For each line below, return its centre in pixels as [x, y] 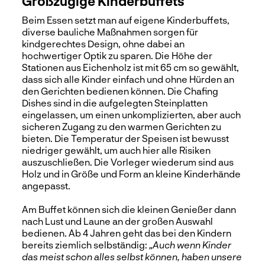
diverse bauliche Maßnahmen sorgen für [110, 31]
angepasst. [46, 185]
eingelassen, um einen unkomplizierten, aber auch [132, 114]
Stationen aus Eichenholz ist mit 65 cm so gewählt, [131, 67]
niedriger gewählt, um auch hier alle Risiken [117, 150]
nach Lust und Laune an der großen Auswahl [118, 221]
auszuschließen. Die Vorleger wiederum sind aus [128, 161]
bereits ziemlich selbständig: [86, 244]
